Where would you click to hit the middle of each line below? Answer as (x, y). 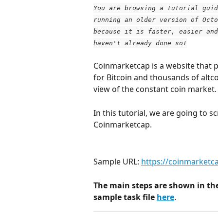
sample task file (125, 197)
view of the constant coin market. (155, 89)
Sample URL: (117, 161)
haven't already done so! (140, 43)
